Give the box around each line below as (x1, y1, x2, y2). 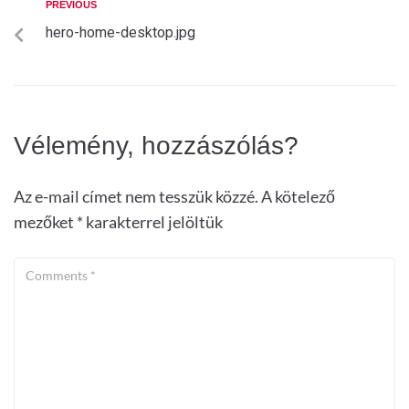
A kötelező (261, 186, 335, 207)
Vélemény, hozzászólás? (14, 131, 299, 161)
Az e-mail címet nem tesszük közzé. (14, 186, 258, 207)
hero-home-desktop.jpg (46, 24, 195, 42)
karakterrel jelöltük (83, 212, 223, 233)
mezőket (14, 212, 77, 233)
